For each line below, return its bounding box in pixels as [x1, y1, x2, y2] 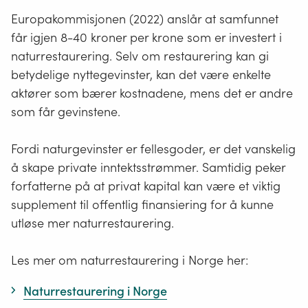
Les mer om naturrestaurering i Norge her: [11, 252, 248, 269]
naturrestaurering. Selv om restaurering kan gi [11, 48, 269, 65]
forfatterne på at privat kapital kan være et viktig [11, 178, 280, 195]
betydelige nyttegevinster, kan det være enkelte [11, 67, 271, 83]
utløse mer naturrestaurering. [11, 215, 174, 232]
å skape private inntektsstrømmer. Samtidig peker [11, 159, 285, 176]
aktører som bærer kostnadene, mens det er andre [11, 85, 293, 102]
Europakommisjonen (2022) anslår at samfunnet [11, 11, 278, 27]
